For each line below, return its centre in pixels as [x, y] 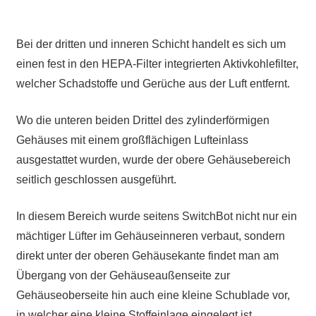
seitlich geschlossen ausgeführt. [96, 180]
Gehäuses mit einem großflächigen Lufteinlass [132, 140]
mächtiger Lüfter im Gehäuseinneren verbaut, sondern [150, 236]
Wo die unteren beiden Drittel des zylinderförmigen [142, 121]
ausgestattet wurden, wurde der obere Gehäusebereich [153, 160]
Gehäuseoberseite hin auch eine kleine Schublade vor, [153, 296]
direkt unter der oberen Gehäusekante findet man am [147, 256]
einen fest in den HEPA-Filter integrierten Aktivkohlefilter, [157, 64]
